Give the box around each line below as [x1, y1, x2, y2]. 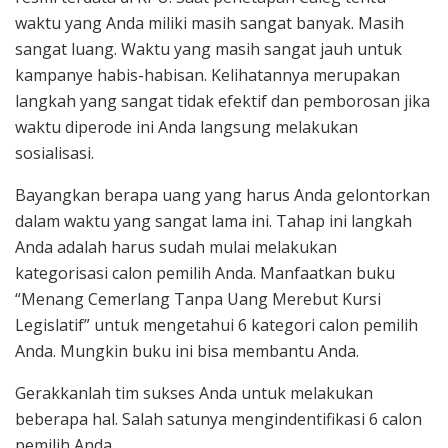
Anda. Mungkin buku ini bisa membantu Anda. [15, 340, 359, 363]
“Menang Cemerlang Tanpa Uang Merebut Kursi [15, 288, 381, 311]
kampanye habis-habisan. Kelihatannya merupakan [15, 64, 400, 87]
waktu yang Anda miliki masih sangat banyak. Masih [15, 12, 404, 35]
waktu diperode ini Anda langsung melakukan [15, 116, 358, 139]
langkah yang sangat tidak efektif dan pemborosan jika [15, 90, 430, 113]
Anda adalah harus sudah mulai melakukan [15, 236, 337, 259]
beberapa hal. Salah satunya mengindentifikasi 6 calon [15, 408, 422, 431]
